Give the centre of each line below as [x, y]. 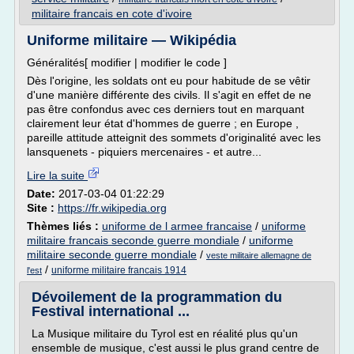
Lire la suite [57, 175]
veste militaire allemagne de [259, 255]
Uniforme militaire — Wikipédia [132, 40]
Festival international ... [111, 311]
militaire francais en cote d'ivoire [112, 13]
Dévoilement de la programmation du [157, 297]
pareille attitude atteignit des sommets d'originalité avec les [174, 137]
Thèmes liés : [64, 226]
